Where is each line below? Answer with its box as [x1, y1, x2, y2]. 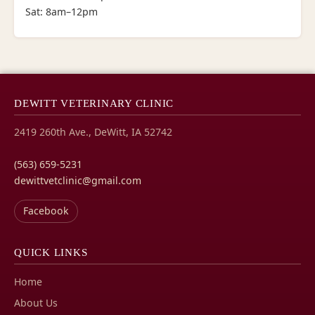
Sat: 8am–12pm [25, 4, 98, 18]
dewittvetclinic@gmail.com [14, 173, 141, 187]
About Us [14, 296, 58, 309]
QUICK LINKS [14, 246, 88, 259]
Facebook [23, 204, 69, 218]
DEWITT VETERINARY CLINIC [14, 97, 174, 110]
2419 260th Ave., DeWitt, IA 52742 [14, 124, 172, 139]
